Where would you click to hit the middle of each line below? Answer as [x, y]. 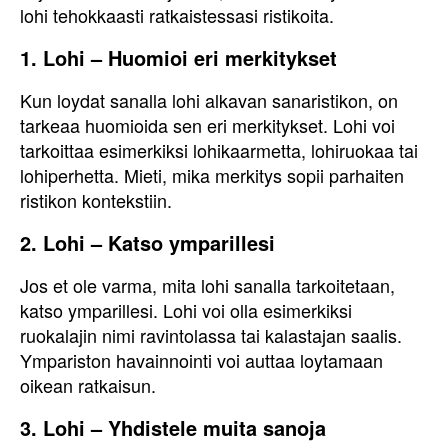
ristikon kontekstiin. [96, 200]
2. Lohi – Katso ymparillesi [147, 242]
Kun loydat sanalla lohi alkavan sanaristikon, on [209, 100]
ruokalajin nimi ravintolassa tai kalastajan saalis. [211, 335]
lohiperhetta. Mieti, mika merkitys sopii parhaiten [212, 175]
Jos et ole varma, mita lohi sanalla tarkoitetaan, [207, 285]
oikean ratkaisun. [88, 385]
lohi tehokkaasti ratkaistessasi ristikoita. [177, 15]
